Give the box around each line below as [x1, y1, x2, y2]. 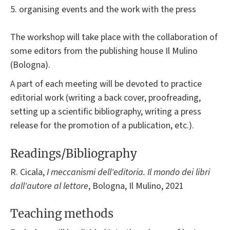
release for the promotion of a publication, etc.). [10, 119, 194, 132]
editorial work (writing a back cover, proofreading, [10, 91, 201, 105]
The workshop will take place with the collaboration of [10, 31, 218, 44]
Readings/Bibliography [10, 146, 137, 161]
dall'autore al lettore [10, 179, 88, 193]
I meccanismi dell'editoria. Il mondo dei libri [47, 165, 210, 179]
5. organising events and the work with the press [10, 3, 196, 16]
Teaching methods [10, 206, 113, 221]
